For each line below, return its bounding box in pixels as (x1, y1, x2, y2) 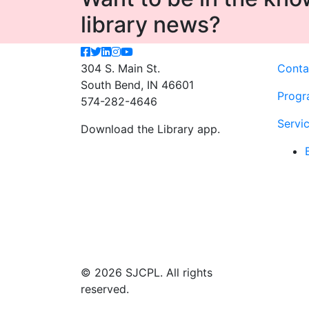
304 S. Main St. (81, 61, 160, 75)
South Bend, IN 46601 (81, 78, 194, 92)
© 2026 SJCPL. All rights (81, 266, 212, 279)
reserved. (81, 282, 129, 296)
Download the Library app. (81, 122, 220, 136)
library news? (81, 11, 221, 38)
